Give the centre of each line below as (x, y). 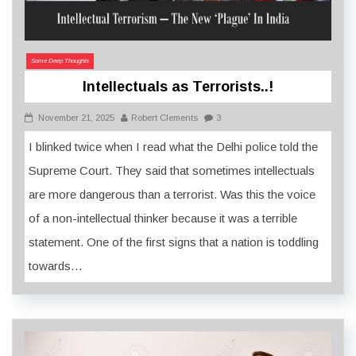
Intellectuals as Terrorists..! (178, 87)
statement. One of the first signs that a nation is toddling (174, 242)
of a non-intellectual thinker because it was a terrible (163, 219)
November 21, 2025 (76, 118)
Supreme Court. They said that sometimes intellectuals (172, 171)
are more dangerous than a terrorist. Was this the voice (172, 195)
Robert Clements (164, 118)
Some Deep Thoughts (60, 61)
